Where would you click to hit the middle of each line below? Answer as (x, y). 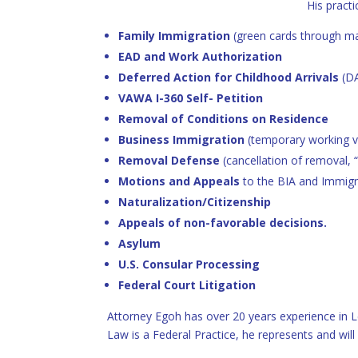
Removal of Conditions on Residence (224, 119)
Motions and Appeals (179, 181)
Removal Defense (169, 161)
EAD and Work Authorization (201, 57)
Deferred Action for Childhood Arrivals (229, 78)
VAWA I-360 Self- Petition (191, 98)
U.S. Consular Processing (189, 265)
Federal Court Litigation (187, 285)
